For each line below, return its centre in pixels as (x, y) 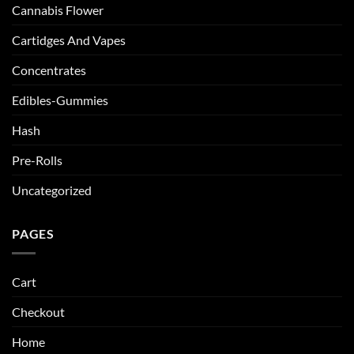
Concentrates (49, 70)
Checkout (38, 311)
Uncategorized (52, 190)
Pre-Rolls (37, 160)
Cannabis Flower (58, 10)
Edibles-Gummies (60, 100)
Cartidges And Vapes (69, 40)
